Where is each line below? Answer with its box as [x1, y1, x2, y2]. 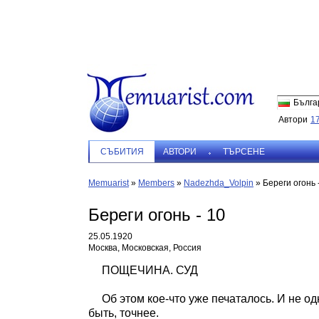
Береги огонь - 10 [88, 205, 225, 224]
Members [138, 178, 174, 188]
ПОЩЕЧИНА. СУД [101, 264, 198, 276]
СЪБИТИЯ [100, 147, 144, 157]
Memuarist [88, 178, 129, 188]
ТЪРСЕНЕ [223, 147, 265, 157]
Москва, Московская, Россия [88, 243, 202, 253]
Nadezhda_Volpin [184, 178, 253, 188]
